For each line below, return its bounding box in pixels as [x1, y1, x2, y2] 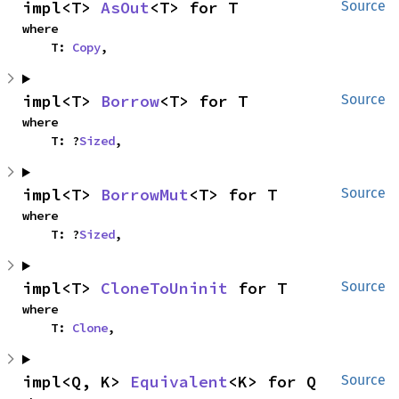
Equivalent [130, 371, 228, 392]
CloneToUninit [101, 278, 228, 298]
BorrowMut [101, 184, 189, 205]
